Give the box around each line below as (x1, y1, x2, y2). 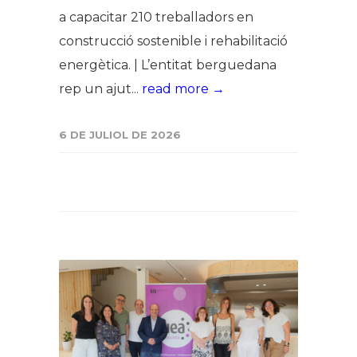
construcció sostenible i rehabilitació (59, 33, 288, 49)
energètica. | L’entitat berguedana (59, 57, 277, 73)
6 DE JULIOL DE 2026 (59, 127, 181, 141)
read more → (142, 80, 225, 96)
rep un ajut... (59, 80, 142, 96)
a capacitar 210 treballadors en (59, 9, 253, 25)
